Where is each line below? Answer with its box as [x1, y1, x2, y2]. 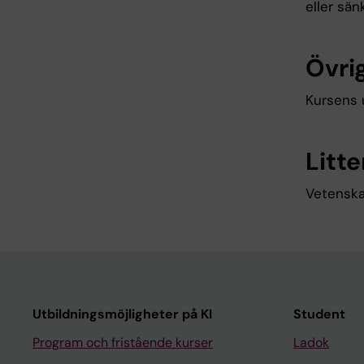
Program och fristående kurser [32, 334, 213, 352]
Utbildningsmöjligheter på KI [32, 305, 212, 323]
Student [293, 305, 345, 323]
